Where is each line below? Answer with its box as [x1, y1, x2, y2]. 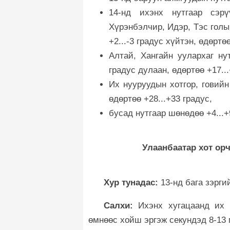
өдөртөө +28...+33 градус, [109, 93, 212, 104]
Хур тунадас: [104, 178, 161, 188]
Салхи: [104, 201, 133, 211]
